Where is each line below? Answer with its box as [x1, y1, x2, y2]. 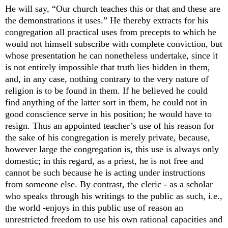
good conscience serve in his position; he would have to [5, 109, 212, 120]
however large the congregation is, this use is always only [5, 144, 219, 155]
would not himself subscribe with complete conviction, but [5, 39, 222, 49]
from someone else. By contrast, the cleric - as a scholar [5, 179, 213, 190]
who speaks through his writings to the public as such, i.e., [5, 191, 222, 202]
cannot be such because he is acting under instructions [5, 167, 205, 178]
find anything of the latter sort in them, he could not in [5, 97, 207, 108]
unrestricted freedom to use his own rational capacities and [5, 214, 222, 225]
